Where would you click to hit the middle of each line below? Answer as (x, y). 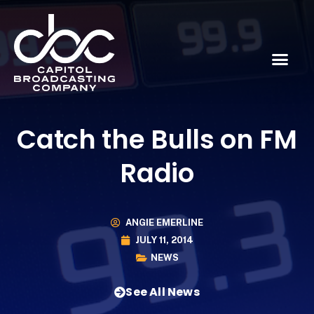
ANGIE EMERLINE (164, 223)
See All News (163, 292)
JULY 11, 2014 (164, 240)
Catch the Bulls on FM (157, 139)
